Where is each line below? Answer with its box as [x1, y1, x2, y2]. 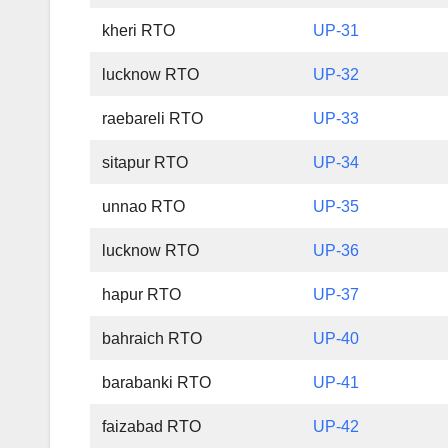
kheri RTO [102, 22, 176, 40]
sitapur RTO [102, 154, 189, 172]
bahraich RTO [102, 330, 203, 348]
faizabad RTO [102, 418, 202, 436]
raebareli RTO [102, 110, 204, 128]
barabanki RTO [102, 374, 212, 392]
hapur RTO [102, 286, 182, 304]
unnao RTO [102, 198, 186, 216]
